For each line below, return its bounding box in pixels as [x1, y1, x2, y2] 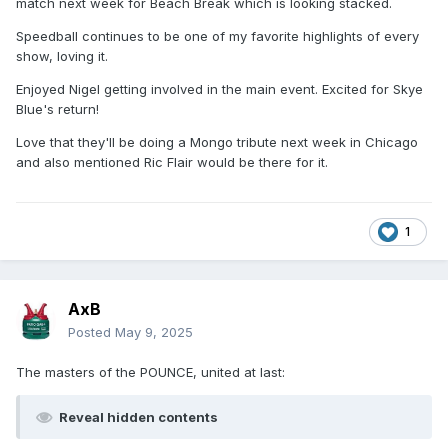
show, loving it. [16, 48, 112, 65]
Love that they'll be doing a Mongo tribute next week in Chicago [16, 134, 418, 151]
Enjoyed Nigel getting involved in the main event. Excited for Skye [16, 81, 423, 98]
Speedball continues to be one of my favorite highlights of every [16, 28, 419, 45]
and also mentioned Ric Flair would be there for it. [16, 154, 328, 171]
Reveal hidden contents [59, 409, 218, 426]
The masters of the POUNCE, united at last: [16, 364, 285, 381]
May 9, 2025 [115, 324, 193, 341]
